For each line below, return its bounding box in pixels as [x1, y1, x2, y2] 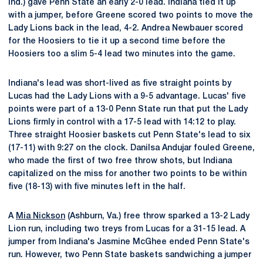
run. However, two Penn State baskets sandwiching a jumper [8, 251, 251, 259]
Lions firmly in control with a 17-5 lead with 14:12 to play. [8, 119, 236, 126]
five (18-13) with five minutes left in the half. [8, 183, 186, 191]
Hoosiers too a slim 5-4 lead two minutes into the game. [8, 50, 235, 58]
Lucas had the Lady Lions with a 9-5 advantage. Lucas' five [8, 93, 246, 100]
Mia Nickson [16, 213, 65, 220]
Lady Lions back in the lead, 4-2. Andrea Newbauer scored [8, 25, 243, 32]
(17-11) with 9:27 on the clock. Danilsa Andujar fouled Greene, [8, 144, 255, 152]
